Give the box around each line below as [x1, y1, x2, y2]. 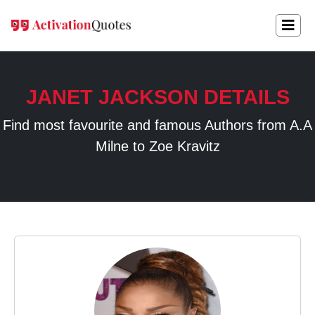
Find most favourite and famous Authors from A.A [3, 117, 312, 133]
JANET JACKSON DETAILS [25, 86, 290, 108]
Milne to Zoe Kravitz [95, 139, 220, 154]
